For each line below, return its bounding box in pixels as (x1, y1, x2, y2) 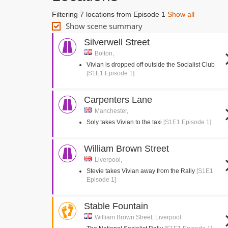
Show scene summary (66, 21, 142, 31)
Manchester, (95, 107, 128, 115)
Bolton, (95, 50, 114, 57)
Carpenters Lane (84, 95, 152, 105)
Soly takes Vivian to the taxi (87, 119, 163, 126)
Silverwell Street (84, 37, 150, 47)
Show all (167, 10, 194, 18)
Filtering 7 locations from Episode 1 (52, 10, 167, 18)
